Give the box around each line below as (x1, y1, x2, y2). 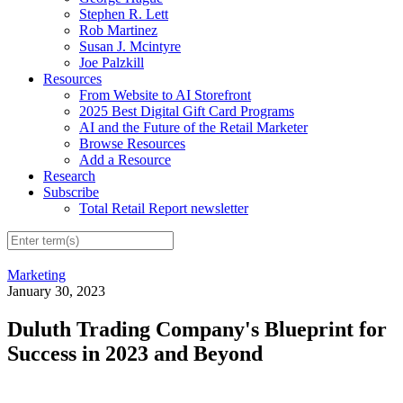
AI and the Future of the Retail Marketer (79, 119, 308, 135)
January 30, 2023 (7, 283, 105, 300)
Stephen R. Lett (79, 5, 168, 22)
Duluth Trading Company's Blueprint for (7, 318, 387, 342)
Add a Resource (79, 151, 171, 167)
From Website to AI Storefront (79, 86, 251, 103)
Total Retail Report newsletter (79, 200, 248, 216)
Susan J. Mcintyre (79, 38, 181, 54)
